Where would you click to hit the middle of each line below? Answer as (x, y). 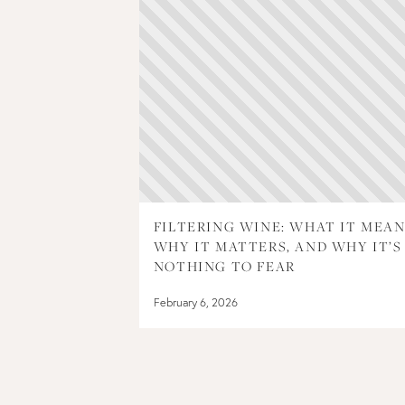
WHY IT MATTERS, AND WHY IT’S (278, 246)
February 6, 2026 (195, 302)
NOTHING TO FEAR (224, 266)
